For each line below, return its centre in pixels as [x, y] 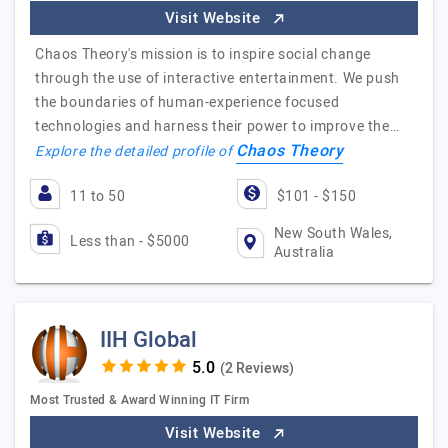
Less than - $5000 [130, 241]
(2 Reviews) [256, 368]
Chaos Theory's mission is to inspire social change [203, 54]
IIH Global [148, 340]
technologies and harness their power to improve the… [217, 126]
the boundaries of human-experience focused [187, 102]
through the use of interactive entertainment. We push [217, 78]
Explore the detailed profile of [136, 151]
